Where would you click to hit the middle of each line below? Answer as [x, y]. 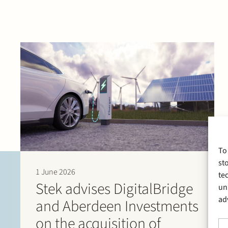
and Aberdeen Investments [117, 207]
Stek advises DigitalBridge [114, 189]
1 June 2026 [55, 172]
